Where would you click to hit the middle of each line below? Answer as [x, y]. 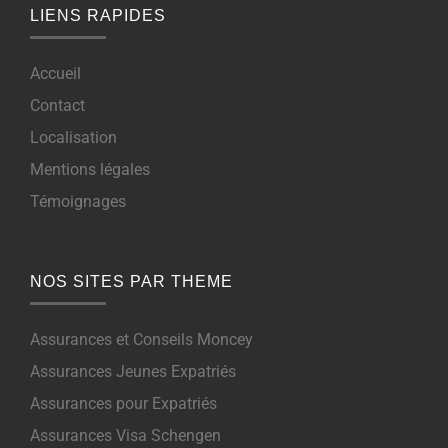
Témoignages [78, 202]
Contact [57, 106]
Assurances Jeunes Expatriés [133, 372]
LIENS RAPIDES [98, 16]
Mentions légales [90, 170]
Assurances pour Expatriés [123, 404]
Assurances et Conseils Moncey [141, 340]
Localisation [73, 138]
